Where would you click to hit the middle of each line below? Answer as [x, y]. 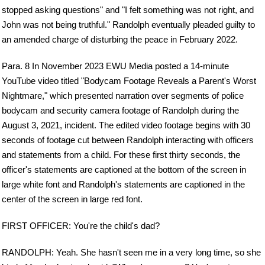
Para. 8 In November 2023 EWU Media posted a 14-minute [115, 66]
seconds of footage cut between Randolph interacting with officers [128, 140]
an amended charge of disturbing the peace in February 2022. [120, 40]
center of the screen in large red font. [72, 199]
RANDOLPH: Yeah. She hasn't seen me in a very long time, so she [131, 253]
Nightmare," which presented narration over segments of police [123, 96]
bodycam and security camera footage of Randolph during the [120, 111]
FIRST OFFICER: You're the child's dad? [81, 226]
